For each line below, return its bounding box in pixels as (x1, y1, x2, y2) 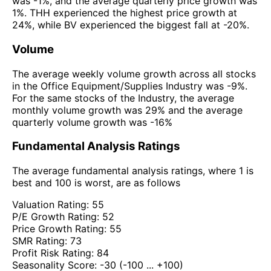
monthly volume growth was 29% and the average (12, 103, 243, 116)
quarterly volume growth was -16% (12, 116, 172, 128)
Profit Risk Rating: (12, 247, 97, 260)
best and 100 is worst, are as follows (12, 177, 180, 189)
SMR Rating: (12, 235, 70, 247)
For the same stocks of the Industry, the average (12, 91, 234, 104)
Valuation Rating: (12, 198, 92, 211)
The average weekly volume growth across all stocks (12, 67, 256, 80)
